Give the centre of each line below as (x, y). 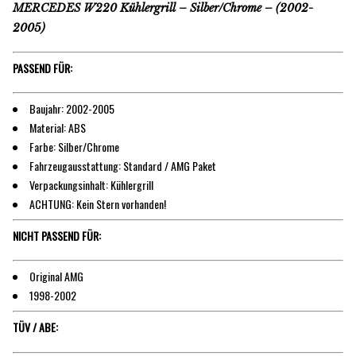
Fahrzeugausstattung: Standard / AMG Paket (123, 166)
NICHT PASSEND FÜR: (57, 236)
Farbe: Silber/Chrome (74, 147)
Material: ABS (58, 128)
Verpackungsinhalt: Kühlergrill (91, 185)
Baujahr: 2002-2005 (72, 109)
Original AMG (56, 277)
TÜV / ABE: (35, 327)
